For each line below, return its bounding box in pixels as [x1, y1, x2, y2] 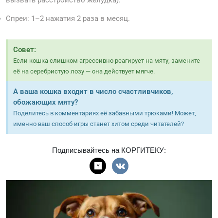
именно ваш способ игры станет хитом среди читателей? [13, 120, 184, 128]
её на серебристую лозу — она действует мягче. [13, 68, 155, 75]
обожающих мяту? [13, 98, 78, 107]
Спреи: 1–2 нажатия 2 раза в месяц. [6, 14, 130, 23]
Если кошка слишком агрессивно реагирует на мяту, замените [13, 57, 200, 65]
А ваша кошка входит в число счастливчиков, [13, 87, 173, 96]
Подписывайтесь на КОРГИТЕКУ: [52, 146, 166, 155]
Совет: [13, 45, 36, 54]
